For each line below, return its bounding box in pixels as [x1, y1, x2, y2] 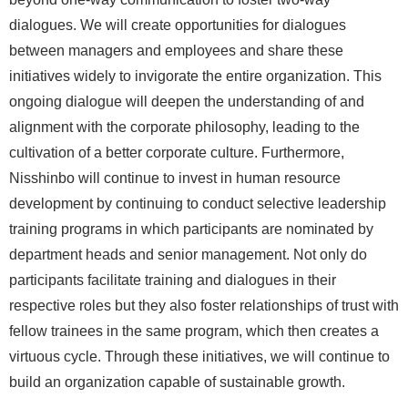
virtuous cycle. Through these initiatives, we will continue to [9, 348, 390, 364]
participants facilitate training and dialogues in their [9, 271, 336, 288]
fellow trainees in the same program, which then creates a [9, 322, 379, 339]
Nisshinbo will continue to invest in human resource [9, 169, 341, 186]
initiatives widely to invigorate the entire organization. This [9, 67, 382, 84]
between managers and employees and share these [9, 42, 343, 58]
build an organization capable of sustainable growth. [9, 373, 345, 390]
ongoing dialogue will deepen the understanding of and [9, 93, 364, 109]
